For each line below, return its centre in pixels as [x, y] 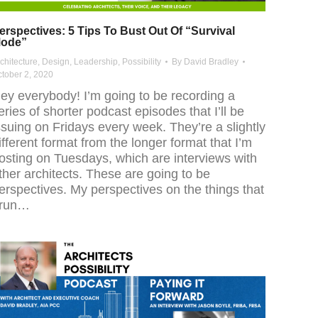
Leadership [96, 62]
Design [56, 62]
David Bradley [211, 62]
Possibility [142, 62]
